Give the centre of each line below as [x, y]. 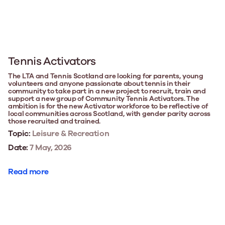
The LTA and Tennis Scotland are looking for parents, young [106, 76]
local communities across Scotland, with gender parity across [109, 114]
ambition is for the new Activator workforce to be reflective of [108, 106]
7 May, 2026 [50, 147]
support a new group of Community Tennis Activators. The [104, 98]
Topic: [19, 133]
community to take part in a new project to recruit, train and [107, 91]
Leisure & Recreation [70, 133]
